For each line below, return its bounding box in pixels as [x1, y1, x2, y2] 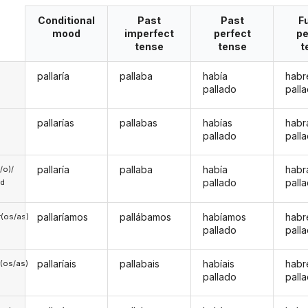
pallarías [36, 117, 74, 129]
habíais [202, 258, 234, 270]
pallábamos [120, 210, 172, 223]
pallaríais [36, 258, 76, 270]
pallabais [120, 258, 160, 270]
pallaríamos [36, 210, 88, 223]
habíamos [202, 210, 246, 223]
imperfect [124, 27, 175, 40]
